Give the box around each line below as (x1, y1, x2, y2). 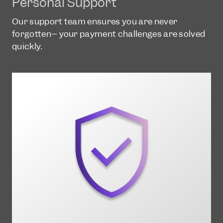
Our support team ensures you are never (12, 15, 178, 27)
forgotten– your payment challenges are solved (12, 28, 206, 39)
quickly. (12, 40, 43, 52)
